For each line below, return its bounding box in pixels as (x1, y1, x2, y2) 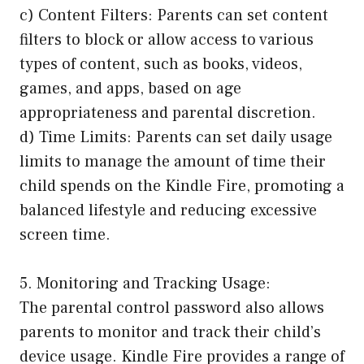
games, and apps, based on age (19, 78, 241, 100)
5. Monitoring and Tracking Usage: (19, 273, 271, 295)
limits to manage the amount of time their (19, 151, 326, 173)
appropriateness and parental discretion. (19, 102, 316, 124)
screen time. (19, 224, 110, 246)
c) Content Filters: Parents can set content (19, 5, 328, 27)
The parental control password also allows (19, 297, 324, 319)
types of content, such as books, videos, (19, 54, 302, 76)
